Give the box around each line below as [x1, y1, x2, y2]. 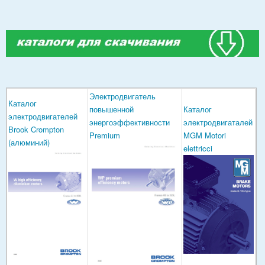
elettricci [183, 142, 212, 154]
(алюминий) [8, 136, 50, 148]
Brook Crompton [8, 123, 64, 135]
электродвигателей [8, 110, 77, 122]
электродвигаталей [183, 116, 253, 128]
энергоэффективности [89, 116, 170, 128]
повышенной [89, 103, 134, 115]
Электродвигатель [89, 90, 156, 102]
